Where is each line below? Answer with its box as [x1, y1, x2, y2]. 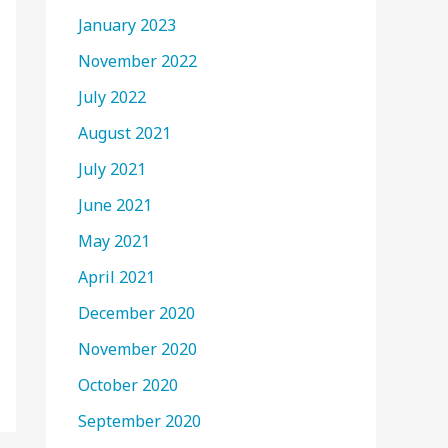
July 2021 [78, 158, 146, 180]
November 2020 [78, 338, 197, 360]
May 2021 [78, 230, 150, 252]
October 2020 [78, 374, 178, 396]
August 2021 [78, 122, 171, 144]
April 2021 [78, 266, 155, 288]
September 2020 [78, 410, 201, 432]
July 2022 [78, 86, 146, 108]
